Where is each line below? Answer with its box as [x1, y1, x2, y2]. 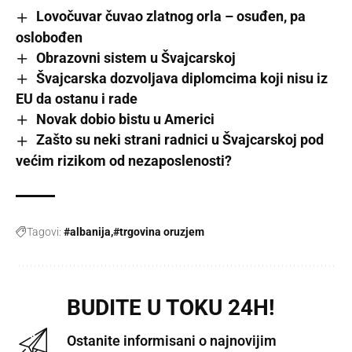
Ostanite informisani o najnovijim [67, 332, 277, 349]
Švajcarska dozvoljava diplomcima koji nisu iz [35, 69, 328, 86]
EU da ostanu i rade [16, 90, 137, 108]
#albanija [64, 225, 111, 238]
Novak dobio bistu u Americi [35, 111, 214, 128]
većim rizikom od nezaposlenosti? [16, 152, 232, 169]
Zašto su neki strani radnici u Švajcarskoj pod [35, 131, 324, 148]
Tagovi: [27, 225, 61, 238]
